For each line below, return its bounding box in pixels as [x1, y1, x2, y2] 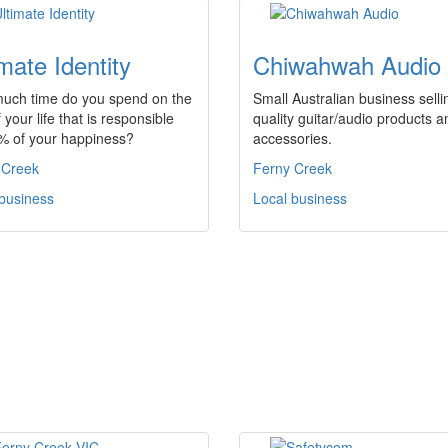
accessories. [253, 128, 332, 148]
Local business [253, 188, 347, 208]
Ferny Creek [253, 158, 332, 178]
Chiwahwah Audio [253, 47, 441, 82]
